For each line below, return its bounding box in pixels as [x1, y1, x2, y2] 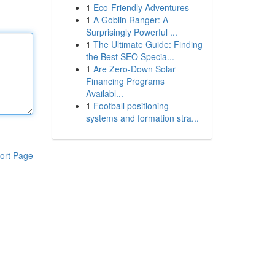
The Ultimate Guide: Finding [93, 38, 203, 50]
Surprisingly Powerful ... [85, 26, 177, 38]
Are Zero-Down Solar [93, 63, 176, 75]
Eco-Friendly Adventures [93, 1, 189, 14]
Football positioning [93, 99, 169, 112]
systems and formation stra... [85, 112, 199, 124]
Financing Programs [85, 75, 165, 87]
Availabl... [85, 87, 123, 99]
